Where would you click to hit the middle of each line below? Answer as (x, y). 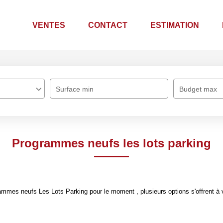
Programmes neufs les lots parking (111, 143)
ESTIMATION (175, 25)
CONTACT (108, 25)
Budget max (198, 89)
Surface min (75, 89)
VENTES (49, 25)
